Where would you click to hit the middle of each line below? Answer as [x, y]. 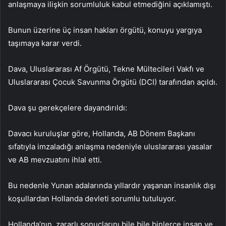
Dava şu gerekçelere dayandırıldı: [68, 108]
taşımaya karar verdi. [45, 43]
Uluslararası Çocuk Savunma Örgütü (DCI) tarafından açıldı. [113, 82]
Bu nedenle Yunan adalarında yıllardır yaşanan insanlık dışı [112, 186]
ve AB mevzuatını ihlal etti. [55, 160]
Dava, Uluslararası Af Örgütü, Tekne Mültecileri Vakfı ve [106, 69]
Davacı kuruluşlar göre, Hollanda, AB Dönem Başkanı [102, 134]
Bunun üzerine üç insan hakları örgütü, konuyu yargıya [105, 30]
